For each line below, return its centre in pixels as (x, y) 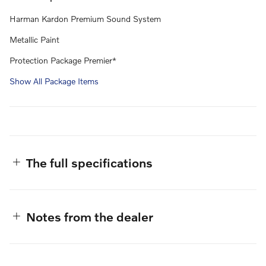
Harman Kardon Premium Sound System (85, 19)
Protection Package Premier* (63, 60)
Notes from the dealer (90, 216)
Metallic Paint (34, 39)
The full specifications (89, 162)
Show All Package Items (54, 81)
